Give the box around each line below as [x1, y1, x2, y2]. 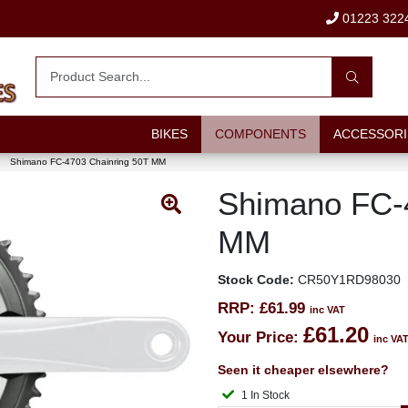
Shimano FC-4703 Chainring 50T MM [9, 157, 166, 167]
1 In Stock [250, 389, 290, 402]
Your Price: [218, 329, 299, 346]
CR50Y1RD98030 [294, 272, 401, 287]
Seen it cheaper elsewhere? [218, 362, 389, 377]
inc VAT [310, 304, 345, 315]
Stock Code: [218, 272, 294, 287]
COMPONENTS [214, 127, 306, 141]
